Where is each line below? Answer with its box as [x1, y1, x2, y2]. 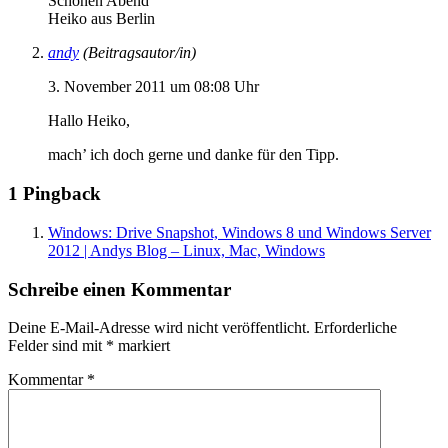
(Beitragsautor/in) [83, 44, 196, 62]
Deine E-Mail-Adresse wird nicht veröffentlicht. [8, 319, 310, 337]
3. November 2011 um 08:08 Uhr [48, 78, 259, 96]
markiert [114, 337, 170, 355]
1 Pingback [8, 183, 101, 205]
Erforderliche [314, 319, 397, 337]
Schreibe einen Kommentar [8, 278, 231, 300]
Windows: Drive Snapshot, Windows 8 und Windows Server [48, 223, 431, 241]
